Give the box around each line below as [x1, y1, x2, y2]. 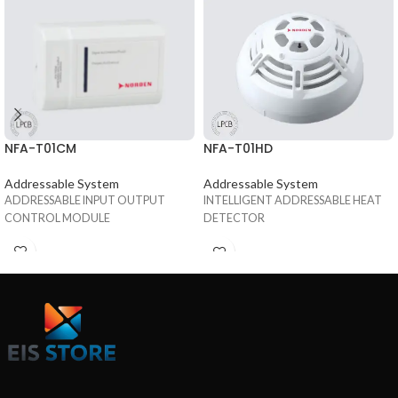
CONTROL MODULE [4, 211, 110, 225]
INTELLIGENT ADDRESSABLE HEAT [203, 194, 382, 208]
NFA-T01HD [203, 139, 273, 158]
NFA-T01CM [4, 139, 76, 157]
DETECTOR [203, 211, 265, 226]
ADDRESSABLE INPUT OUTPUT [4, 193, 165, 207]
